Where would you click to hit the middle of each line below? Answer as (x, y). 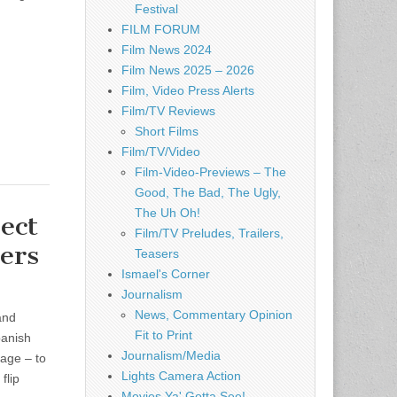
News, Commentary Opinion (214, 315)
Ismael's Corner (166, 274)
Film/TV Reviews (168, 111)
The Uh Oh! (167, 213)
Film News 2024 (167, 50)
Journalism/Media (171, 355)
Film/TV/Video (161, 152)
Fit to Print (163, 335)
